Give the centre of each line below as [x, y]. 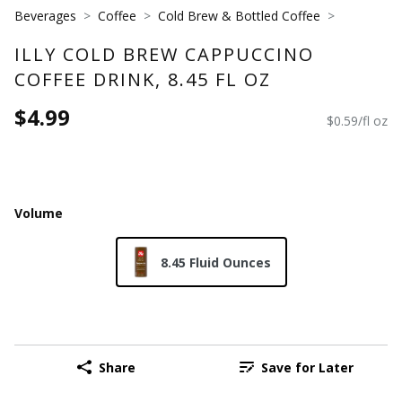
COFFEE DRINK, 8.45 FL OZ [143, 79]
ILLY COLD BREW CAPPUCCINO [164, 54]
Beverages [45, 16]
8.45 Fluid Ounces [215, 262]
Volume [39, 213]
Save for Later [307, 367]
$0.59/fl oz [357, 121]
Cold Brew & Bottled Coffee [239, 16]
